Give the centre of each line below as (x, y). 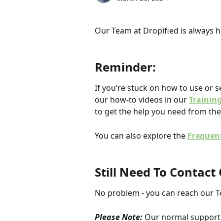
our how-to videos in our (142, 100)
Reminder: (127, 67)
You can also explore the (141, 135)
